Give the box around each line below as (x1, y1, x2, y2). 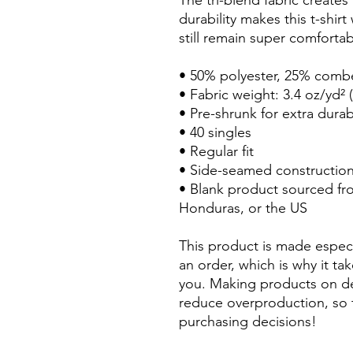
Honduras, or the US (179, 199, 307, 217)
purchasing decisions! (179, 313, 317, 330)
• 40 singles (179, 124, 251, 141)
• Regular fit (179, 143, 254, 160)
